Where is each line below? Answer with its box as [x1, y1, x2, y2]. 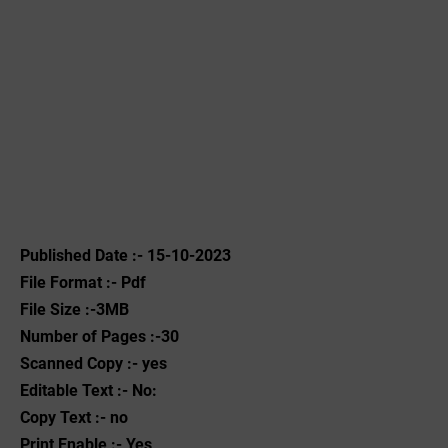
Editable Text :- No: [20, 381, 157, 400]
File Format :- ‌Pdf [20, 273, 146, 292]
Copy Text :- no [20, 408, 128, 427]
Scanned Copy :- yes [20, 354, 167, 373]
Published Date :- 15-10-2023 [20, 246, 231, 265]
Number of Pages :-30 [20, 327, 179, 346]
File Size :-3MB [20, 300, 129, 319]
